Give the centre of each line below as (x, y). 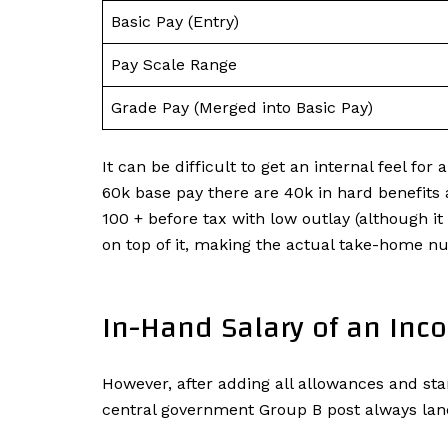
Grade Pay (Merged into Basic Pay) (242, 107)
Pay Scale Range (174, 64)
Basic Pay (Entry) (175, 21)
